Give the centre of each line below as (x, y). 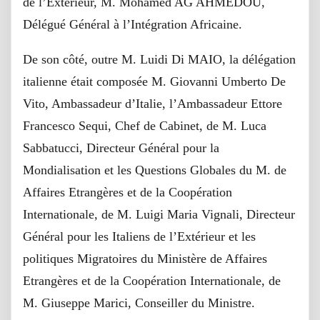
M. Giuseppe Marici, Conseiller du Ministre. (139, 303)
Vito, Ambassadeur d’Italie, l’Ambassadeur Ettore (152, 104)
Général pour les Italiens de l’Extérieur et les (139, 236)
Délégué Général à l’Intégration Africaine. (132, 24)
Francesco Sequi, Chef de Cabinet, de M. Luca (145, 126)
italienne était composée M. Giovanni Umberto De (154, 81)
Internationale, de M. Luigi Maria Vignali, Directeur (159, 214)
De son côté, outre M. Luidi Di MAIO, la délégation (159, 59)
